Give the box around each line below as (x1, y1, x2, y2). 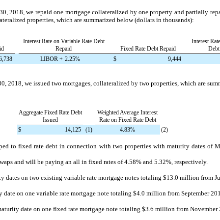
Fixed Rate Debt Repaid (120, 45, 176, 52)
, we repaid (23, 8, 54, 16)
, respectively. (171, 158, 208, 165)
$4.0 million (133, 189, 166, 197)
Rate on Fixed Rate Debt (99, 116, 156, 123)
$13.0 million (163, 173, 199, 181)
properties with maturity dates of (122, 142, 215, 150)
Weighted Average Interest (97, 109, 158, 116)
